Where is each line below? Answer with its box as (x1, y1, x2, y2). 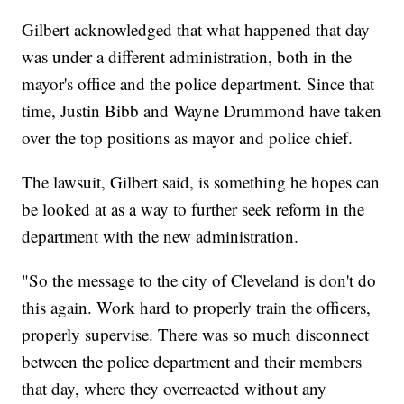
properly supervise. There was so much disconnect (22, 322, 370, 345)
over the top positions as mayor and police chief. (22, 125, 353, 149)
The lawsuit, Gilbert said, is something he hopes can (22, 170, 381, 193)
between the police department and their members (22, 349, 363, 372)
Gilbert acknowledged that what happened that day (22, 17, 371, 41)
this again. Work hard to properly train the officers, (22, 295, 372, 318)
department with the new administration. (22, 224, 299, 247)
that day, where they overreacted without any (22, 376, 327, 399)
